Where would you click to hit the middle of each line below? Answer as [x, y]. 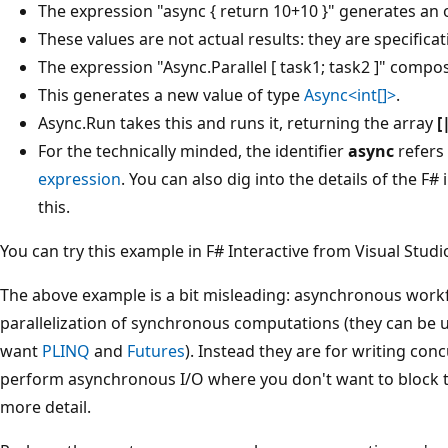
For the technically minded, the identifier [193, 150]
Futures [156, 350]
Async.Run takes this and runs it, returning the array [237, 122]
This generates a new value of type [171, 94]
